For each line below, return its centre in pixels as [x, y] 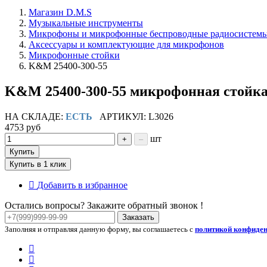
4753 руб [23, 127]
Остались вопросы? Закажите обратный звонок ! [104, 205]
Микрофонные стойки [74, 55]
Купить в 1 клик [38, 164]
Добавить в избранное [82, 185]
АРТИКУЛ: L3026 [133, 116]
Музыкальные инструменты [86, 23]
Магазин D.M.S [60, 12]
